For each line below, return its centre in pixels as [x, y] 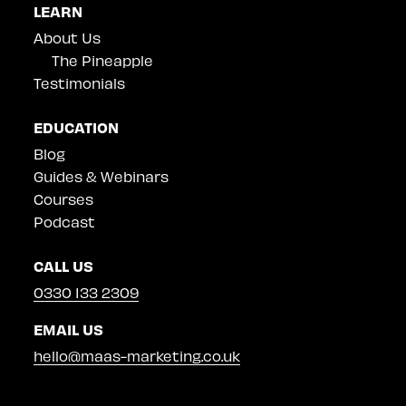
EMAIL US [69, 329]
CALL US [64, 265]
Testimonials [80, 82]
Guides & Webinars [101, 176]
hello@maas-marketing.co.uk [137, 355]
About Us [68, 37]
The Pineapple [103, 60]
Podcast [65, 221]
